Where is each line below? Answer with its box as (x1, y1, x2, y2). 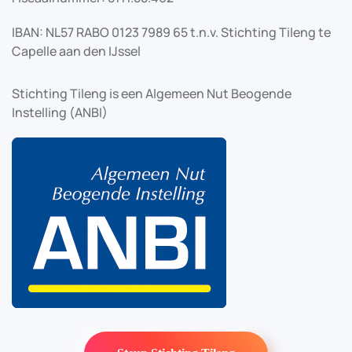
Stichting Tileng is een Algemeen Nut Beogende (12, 85, 291, 102)
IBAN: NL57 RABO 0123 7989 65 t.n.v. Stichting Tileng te (12, 24, 331, 41)
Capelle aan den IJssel (12, 42, 141, 60)
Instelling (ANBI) (12, 104, 108, 121)
